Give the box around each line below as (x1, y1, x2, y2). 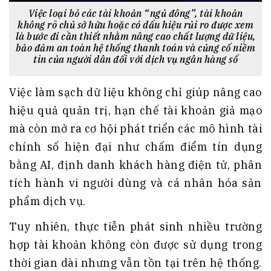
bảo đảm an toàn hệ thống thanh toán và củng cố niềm (15, 42, 256, 54)
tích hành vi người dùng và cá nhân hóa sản (9, 176, 262, 191)
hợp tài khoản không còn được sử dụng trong (9, 238, 262, 252)
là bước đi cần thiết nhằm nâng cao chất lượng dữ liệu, (15, 30, 256, 43)
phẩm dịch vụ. (9, 194, 86, 209)
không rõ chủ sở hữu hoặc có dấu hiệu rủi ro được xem (18, 19, 253, 31)
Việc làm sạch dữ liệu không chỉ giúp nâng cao (9, 85, 262, 100)
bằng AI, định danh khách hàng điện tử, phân (9, 158, 262, 172)
